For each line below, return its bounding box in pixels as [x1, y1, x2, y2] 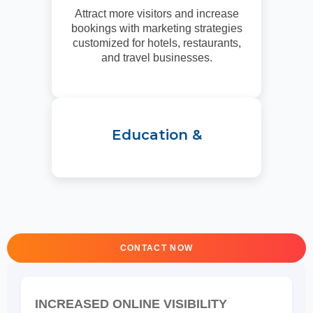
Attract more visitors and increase [74, 8, 239, 20]
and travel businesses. [101, 52, 212, 64]
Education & [111, 126, 202, 143]
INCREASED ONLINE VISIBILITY [35, 296, 227, 311]
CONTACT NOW [119, 242, 194, 253]
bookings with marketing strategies [71, 22, 242, 35]
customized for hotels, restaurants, [72, 37, 241, 50]
